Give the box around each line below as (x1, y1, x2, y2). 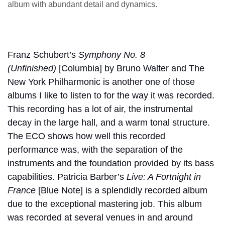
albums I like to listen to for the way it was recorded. (8, 90, 214, 100)
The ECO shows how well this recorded (8, 131, 165, 141)
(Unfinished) (8, 63, 56, 73)
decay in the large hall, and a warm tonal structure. (8, 117, 210, 128)
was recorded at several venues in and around (8, 212, 193, 222)
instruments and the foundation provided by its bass (8, 158, 214, 168)
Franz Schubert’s (8, 49, 78, 60)
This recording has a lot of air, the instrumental (8, 103, 193, 114)
